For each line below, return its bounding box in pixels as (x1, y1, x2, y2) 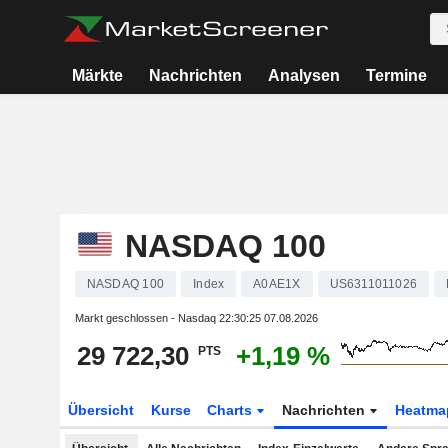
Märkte (71, 67, 123, 84)
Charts (207, 402, 257, 418)
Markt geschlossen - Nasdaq (74, 312, 219, 324)
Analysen (267, 67, 340, 84)
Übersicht (67, 402, 134, 418)
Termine (365, 67, 427, 84)
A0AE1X (253, 277, 301, 291)
